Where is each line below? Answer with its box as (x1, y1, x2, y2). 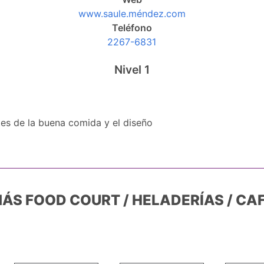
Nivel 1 (114, 62, 150, 77)
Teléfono (111, 21, 152, 34)
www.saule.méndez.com (78, 7, 186, 19)
